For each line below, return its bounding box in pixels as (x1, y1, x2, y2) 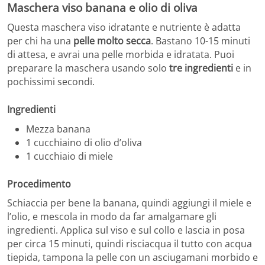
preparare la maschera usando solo (7, 62, 169, 75)
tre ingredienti (169, 62, 233, 75)
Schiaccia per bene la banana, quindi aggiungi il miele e (7, 196, 251, 210)
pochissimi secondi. (7, 75, 95, 89)
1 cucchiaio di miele (26, 149, 113, 163)
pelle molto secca (73, 34, 151, 48)
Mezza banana (26, 122, 91, 135)
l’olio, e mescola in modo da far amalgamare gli (7, 210, 216, 224)
